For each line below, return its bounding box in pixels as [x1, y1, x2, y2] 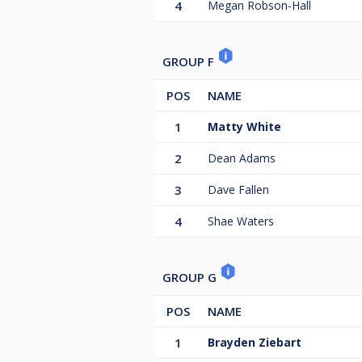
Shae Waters [208, 213, 274, 229]
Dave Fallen [208, 181, 269, 197]
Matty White [208, 118, 281, 134]
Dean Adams [208, 149, 276, 166]
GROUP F [162, 53, 217, 69]
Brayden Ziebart [208, 334, 301, 350]
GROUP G [162, 268, 220, 285]
